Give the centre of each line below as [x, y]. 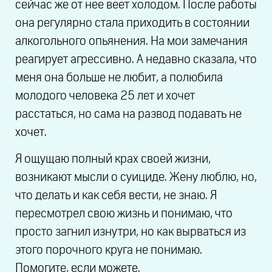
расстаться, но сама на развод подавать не [128, 114]
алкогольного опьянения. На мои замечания [131, 41]
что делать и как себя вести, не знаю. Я [116, 195]
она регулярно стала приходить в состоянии [132, 23]
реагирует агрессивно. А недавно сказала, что [136, 59]
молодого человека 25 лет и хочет [105, 96]
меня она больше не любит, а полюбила [119, 77]
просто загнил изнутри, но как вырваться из [131, 232]
